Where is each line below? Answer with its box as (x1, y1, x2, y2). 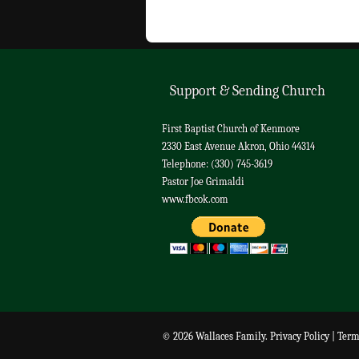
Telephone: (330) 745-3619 (162, 158, 272, 170)
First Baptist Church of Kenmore (162, 123, 300, 135)
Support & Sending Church (170, 83, 325, 99)
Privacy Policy (270, 330, 329, 342)
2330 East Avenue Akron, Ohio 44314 (162, 140, 315, 152)
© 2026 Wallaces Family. (162, 330, 270, 342)
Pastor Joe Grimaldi (162, 175, 244, 188)
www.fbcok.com (162, 193, 228, 205)
